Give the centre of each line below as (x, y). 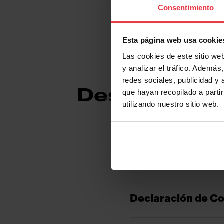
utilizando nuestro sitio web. (170, 104)
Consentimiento (186, 7)
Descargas (138, 96)
